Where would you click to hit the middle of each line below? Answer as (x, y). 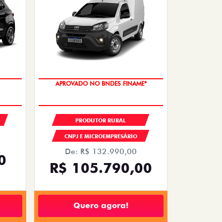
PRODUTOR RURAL (101, 120)
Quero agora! (101, 206)
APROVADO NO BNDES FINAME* (101, 83)
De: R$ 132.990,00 (101, 151)
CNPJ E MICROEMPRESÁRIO (101, 136)
